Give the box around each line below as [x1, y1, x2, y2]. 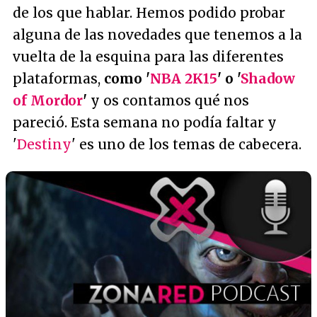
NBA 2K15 [150, 70, 217, 87]
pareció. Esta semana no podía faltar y [13, 114, 277, 131]
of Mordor [13, 92, 83, 109]
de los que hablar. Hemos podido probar [13, 4, 285, 21]
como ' [104, 70, 150, 87]
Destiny [17, 136, 71, 153]
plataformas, [13, 70, 104, 87]
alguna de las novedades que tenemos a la [13, 26, 302, 43]
